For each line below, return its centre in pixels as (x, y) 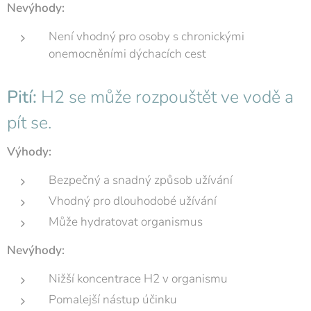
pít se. (29, 123)
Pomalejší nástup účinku (113, 300)
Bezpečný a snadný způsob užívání (141, 180)
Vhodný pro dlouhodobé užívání (133, 201)
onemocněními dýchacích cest (127, 54)
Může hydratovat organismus (126, 222)
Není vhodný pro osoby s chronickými (146, 37)
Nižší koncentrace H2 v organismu (138, 279)
